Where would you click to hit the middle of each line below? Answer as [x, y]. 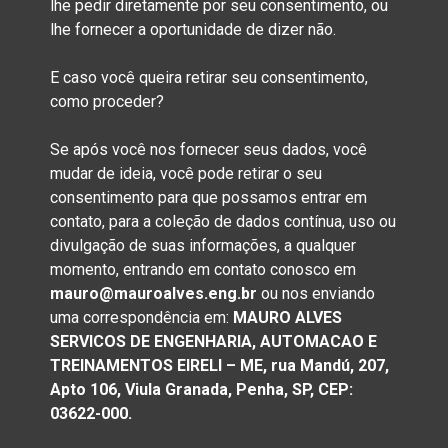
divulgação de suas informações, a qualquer [203, 246]
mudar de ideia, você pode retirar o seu [186, 174]
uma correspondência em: [139, 318]
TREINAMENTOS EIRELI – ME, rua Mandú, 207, [219, 366]
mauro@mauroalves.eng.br [155, 294]
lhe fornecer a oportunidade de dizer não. [193, 30]
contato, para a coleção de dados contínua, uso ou [223, 222]
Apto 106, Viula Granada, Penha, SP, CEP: [201, 390]
